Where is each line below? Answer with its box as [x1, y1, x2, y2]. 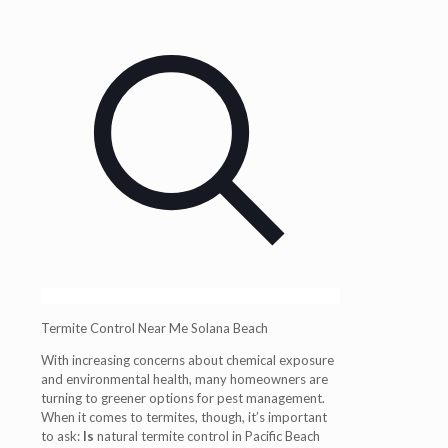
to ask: [41, 428, 83, 444]
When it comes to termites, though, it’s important [41, 409, 327, 425]
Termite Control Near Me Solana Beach [41, 320, 268, 336]
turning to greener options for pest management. [41, 390, 325, 406]
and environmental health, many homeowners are [41, 371, 328, 387]
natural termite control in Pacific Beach [97, 428, 320, 444]
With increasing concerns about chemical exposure [41, 352, 334, 368]
